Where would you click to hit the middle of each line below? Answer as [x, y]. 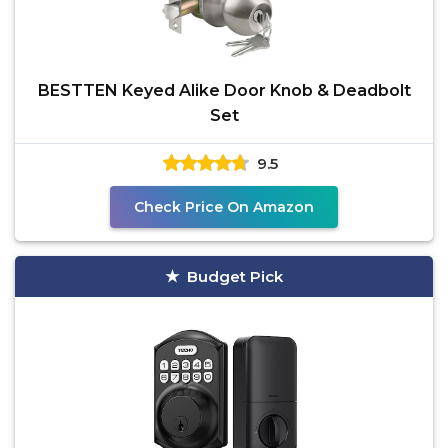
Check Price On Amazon [224, 207]
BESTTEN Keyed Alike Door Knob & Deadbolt [224, 90]
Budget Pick [235, 276]
